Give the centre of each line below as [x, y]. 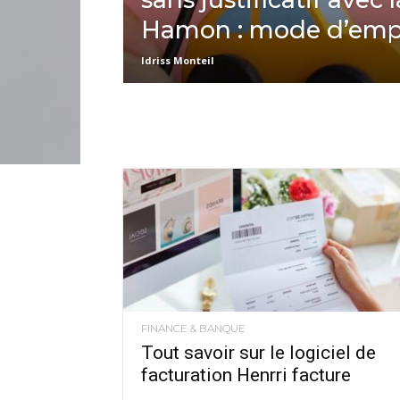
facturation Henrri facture [246, 375]
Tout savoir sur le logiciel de [258, 353]
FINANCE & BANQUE [193, 328]
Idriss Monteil [178, 60]
